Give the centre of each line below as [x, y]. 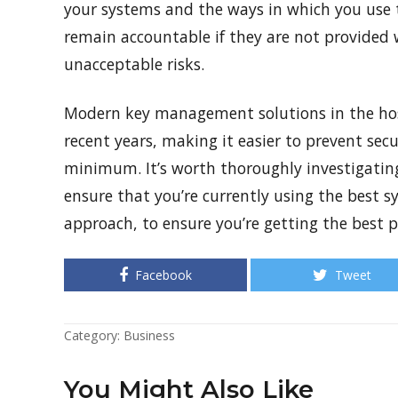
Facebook [163, 275]
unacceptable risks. [139, 64]
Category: [94, 336]
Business [149, 336]
